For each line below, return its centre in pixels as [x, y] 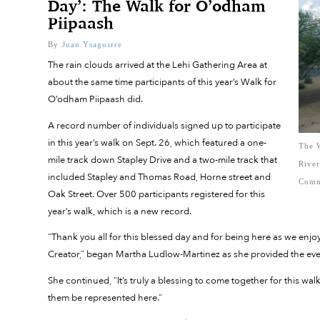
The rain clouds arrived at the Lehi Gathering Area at [158, 65]
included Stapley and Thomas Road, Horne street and [160, 177]
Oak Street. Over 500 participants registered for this [157, 194]
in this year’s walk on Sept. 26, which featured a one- [157, 142]
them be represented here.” [106, 298]
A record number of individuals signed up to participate [165, 125]
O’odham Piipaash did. [97, 99]
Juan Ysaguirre [92, 44]
